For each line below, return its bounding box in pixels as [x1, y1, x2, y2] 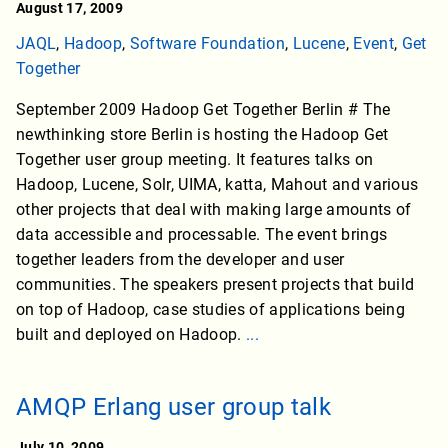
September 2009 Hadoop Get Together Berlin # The [16, 100, 391, 120]
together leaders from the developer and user [16, 250, 345, 270]
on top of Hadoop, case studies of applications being [16, 300, 406, 320]
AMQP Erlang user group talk [16, 393, 331, 422]
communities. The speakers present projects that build [16, 275, 415, 295]
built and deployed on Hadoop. [16, 325, 246, 345]
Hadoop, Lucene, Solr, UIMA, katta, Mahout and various [16, 175, 419, 195]
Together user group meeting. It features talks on [16, 150, 374, 170]
